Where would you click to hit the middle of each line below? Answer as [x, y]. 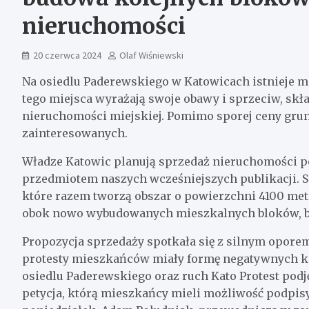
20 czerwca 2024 [67, 55]
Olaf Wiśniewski [151, 55]
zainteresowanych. [75, 133]
